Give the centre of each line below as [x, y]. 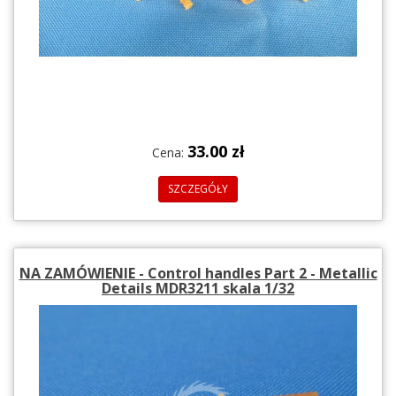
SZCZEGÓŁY [198, 188]
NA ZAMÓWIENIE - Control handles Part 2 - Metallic [198, 273]
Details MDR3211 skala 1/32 [198, 288]
